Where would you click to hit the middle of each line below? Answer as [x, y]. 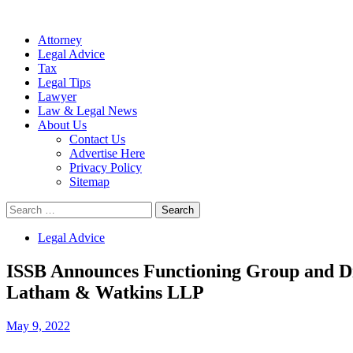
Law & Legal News [87, 111]
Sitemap [89, 182]
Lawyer [57, 97]
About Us [62, 125]
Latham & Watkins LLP [105, 292]
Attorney [60, 40]
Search [22, 208]
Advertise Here [107, 153]
